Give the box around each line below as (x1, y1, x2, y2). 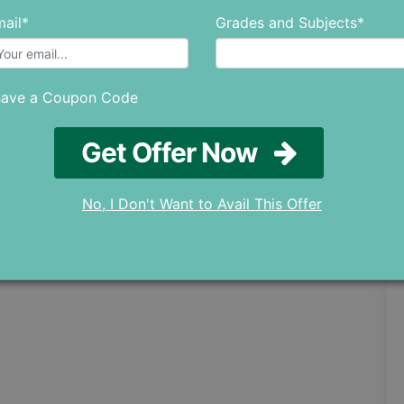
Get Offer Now (263, 136, 275, 169)
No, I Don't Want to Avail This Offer (82, 195, 322, 213)
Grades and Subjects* (216, 14, 364, 32)
